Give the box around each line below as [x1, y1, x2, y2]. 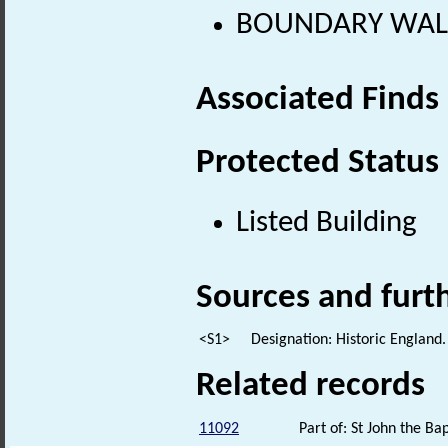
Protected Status [196, 145, 439, 181]
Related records [196, 369, 425, 405]
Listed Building [236, 207, 417, 239]
